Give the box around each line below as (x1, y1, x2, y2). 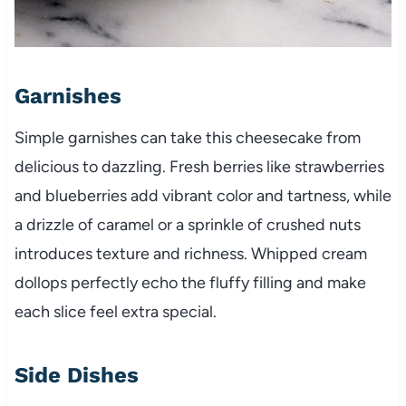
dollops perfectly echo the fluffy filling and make (14, 272, 366, 293)
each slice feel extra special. (14, 301, 217, 322)
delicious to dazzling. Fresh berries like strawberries (14, 156, 384, 177)
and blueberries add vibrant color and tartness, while (14, 185, 391, 206)
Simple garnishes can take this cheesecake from (14, 127, 361, 148)
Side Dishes (14, 362, 139, 388)
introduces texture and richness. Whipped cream (14, 243, 367, 264)
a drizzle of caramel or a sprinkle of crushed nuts (14, 214, 361, 235)
